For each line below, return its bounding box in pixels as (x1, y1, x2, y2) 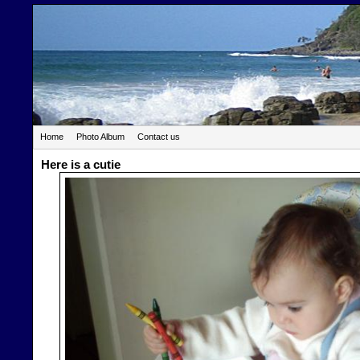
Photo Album (76, 132, 125, 141)
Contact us (137, 132, 180, 141)
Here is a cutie (41, 157, 121, 171)
